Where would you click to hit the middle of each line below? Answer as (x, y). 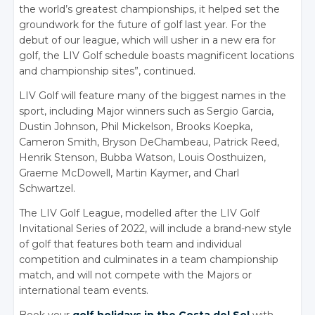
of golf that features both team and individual (131, 244)
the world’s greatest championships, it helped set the (150, 9)
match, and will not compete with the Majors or (136, 275)
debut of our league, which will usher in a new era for (148, 40)
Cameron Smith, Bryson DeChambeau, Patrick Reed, (149, 142)
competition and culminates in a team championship (149, 260)
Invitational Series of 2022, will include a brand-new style (156, 229)
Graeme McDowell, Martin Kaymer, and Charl (129, 173)
